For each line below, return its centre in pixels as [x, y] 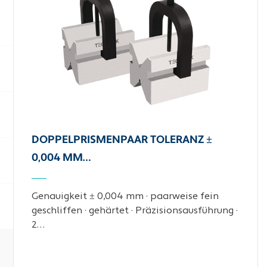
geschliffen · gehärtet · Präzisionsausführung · [135, 211]
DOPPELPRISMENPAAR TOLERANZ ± [122, 140]
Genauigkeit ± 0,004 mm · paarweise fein [125, 197]
